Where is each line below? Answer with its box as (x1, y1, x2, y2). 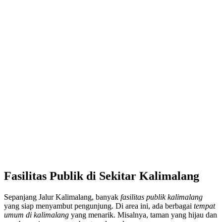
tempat (194, 201, 215, 210)
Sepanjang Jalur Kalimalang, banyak (4, 192, 120, 201)
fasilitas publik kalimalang (120, 192, 203, 201)
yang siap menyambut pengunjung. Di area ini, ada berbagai (4, 201, 194, 210)
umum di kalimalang (4, 210, 69, 219)
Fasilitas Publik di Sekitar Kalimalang (4, 169, 199, 182)
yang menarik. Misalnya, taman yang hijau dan (69, 210, 217, 219)
